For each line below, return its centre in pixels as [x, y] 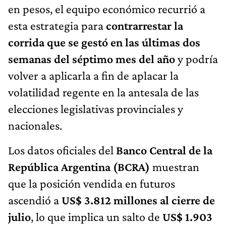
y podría [196, 59]
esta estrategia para [57, 25]
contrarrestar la [145, 25]
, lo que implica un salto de [97, 216]
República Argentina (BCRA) [79, 166]
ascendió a [35, 200]
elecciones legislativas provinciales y [96, 108]
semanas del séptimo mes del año [92, 59]
